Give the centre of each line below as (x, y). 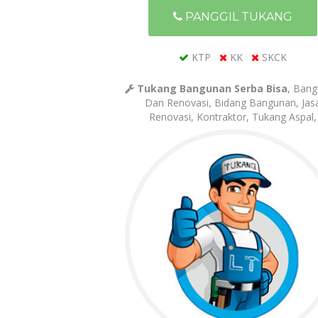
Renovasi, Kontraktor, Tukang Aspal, (232, 117)
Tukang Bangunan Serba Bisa (213, 89)
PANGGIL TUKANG (237, 17)
